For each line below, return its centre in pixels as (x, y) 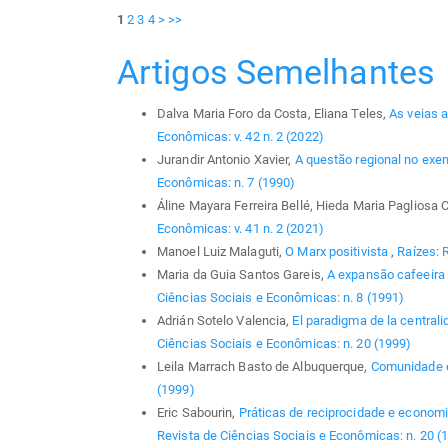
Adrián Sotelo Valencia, (225, 320)
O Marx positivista (338, 251)
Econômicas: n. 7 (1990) (226, 182)
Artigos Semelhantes (276, 71)
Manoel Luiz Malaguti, (221, 251)
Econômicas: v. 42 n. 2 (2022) (240, 136)
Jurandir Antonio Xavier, (226, 159)
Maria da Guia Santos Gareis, (242, 274)
